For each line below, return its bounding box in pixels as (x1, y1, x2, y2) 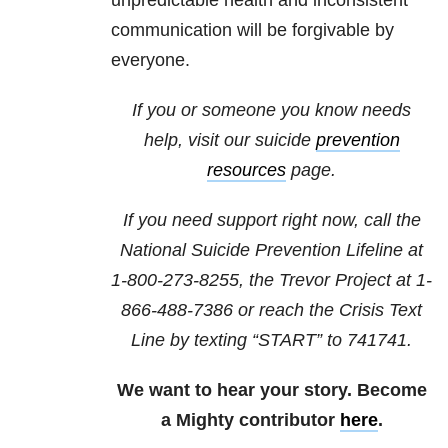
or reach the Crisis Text (233, 300, 422, 321)
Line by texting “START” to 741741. (131, 330, 412, 351)
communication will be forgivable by (111, 20, 394, 41)
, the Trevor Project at (239, 270, 416, 291)
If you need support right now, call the (122, 210, 421, 231)
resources (207, 160, 286, 181)
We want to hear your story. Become (116, 380, 427, 401)
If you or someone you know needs (132, 100, 411, 121)
